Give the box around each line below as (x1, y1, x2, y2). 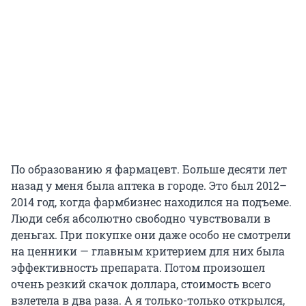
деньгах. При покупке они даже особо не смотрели (11, 227, 291, 242)
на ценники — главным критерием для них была (11, 244, 285, 259)
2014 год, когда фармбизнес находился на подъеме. (11, 195, 292, 210)
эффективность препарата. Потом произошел (11, 260, 265, 275)
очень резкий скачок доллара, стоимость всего (11, 277, 271, 292)
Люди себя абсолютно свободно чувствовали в (11, 211, 270, 226)
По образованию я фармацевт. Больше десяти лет (11, 162, 287, 177)
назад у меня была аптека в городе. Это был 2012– (11, 178, 287, 193)
